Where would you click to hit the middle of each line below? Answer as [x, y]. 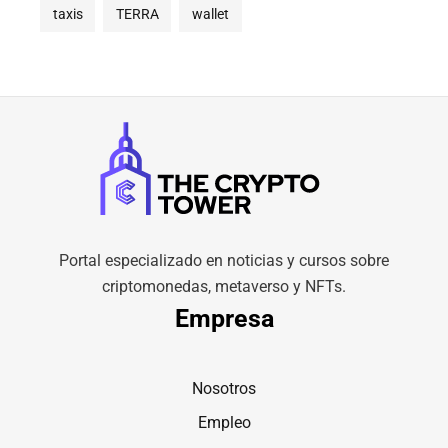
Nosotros [224, 388]
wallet [210, 14]
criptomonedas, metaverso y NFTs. [224, 287]
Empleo [224, 422]
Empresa [224, 319]
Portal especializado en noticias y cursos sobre [224, 261]
